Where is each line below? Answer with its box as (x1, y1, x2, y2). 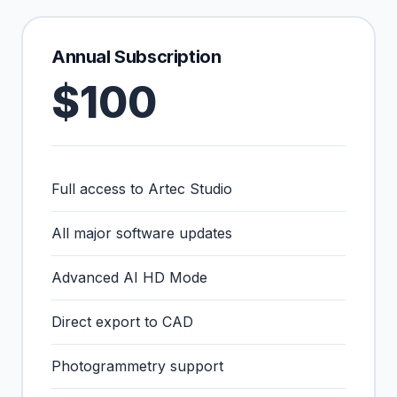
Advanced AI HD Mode (51, 269, 207, 286)
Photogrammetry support (51, 357, 223, 375)
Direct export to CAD (51, 313, 193, 331)
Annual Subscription (51, 46, 222, 67)
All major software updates (51, 224, 232, 242)
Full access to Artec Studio (51, 180, 232, 198)
